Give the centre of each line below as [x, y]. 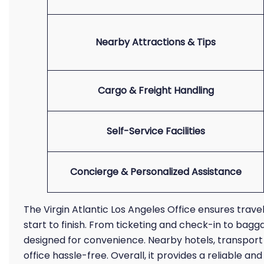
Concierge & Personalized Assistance [156, 172]
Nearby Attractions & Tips [156, 42]
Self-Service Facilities [156, 131]
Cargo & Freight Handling [156, 90]
